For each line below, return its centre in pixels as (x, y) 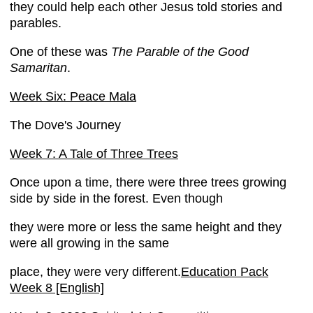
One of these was (60, 52)
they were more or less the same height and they (146, 227)
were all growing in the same (89, 243)
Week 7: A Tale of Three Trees (94, 154)
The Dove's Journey (65, 125)
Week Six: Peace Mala (73, 96)
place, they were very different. (95, 272)
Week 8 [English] (57, 288)
